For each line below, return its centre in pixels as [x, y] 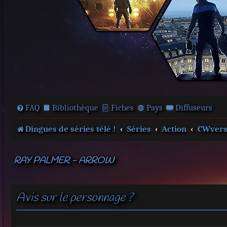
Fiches [122, 108]
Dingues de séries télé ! [71, 129]
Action [174, 129]
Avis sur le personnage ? [75, 198]
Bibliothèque [75, 108]
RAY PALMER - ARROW [64, 161]
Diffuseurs [194, 108]
